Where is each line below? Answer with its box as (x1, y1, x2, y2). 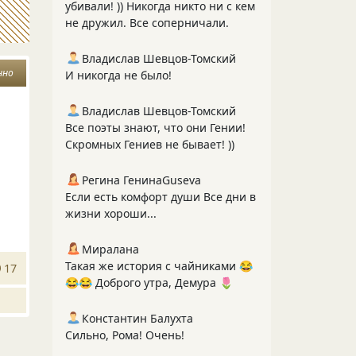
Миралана (82, 242, 139, 257)
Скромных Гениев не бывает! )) (65, 137, 234, 152)
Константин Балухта (82, 311, 193, 326)
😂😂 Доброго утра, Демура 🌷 (65, 275, 233, 290)
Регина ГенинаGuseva (82, 172, 201, 188)
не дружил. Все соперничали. (65, 15, 229, 30)
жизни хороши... (65, 206, 157, 221)
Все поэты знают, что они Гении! (65, 120, 246, 135)
